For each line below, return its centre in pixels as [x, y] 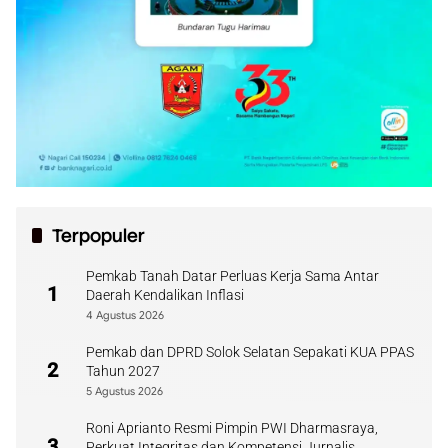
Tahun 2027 [123, 370]
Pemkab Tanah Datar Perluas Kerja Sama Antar [232, 275]
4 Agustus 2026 [125, 314]
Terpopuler [98, 235]
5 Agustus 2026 [124, 390]
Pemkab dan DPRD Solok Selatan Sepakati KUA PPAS [250, 351]
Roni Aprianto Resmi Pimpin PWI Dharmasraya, [232, 427]
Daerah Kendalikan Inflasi [165, 294]
